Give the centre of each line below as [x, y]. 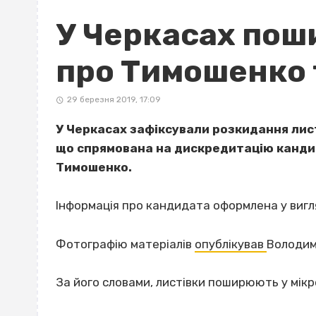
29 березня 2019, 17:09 [114, 100]
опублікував [231, 244]
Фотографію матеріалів [125, 244]
